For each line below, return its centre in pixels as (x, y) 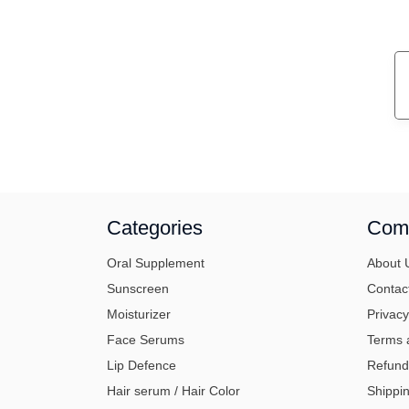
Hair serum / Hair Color (173, 390)
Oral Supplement (156, 262)
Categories (155, 227)
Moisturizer (139, 314)
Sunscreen (138, 288)
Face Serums (146, 339)
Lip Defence (142, 365)
